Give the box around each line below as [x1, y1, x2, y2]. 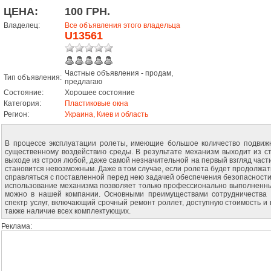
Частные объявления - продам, [65, 69, 173, 77]
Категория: [4, 99, 41, 108]
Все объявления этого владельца [65, 21, 180, 30]
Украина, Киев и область [65, 110, 148, 119]
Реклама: [1, 222, 32, 230]
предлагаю [65, 77, 102, 86]
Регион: [4, 110, 29, 119]
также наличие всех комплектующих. [5, 207, 131, 215]
